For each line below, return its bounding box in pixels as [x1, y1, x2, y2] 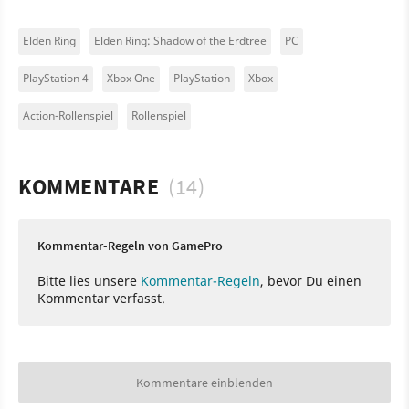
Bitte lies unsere [37, 271, 141, 289]
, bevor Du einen [260, 271, 362, 289]
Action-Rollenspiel [23, 107, 113, 123]
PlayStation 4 [23, 69, 89, 86]
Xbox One [107, 69, 155, 86]
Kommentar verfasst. [37, 288, 165, 307]
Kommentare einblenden [136, 373, 273, 391]
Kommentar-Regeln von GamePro [37, 236, 223, 254]
